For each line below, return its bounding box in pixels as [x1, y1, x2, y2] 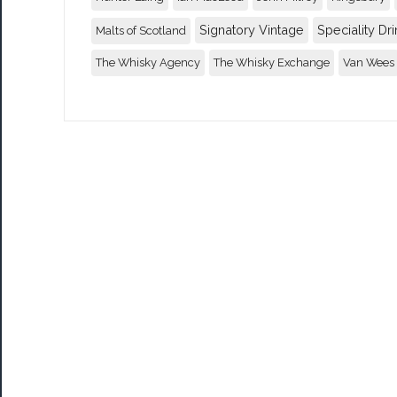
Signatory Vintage [199, 21, 304, 37]
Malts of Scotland [96, 23, 186, 37]
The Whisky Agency [96, 55, 200, 69]
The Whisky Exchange [214, 55, 330, 69]
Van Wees [343, 55, 394, 69]
